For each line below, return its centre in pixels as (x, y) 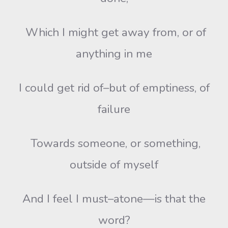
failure (114, 109)
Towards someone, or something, (114, 143)
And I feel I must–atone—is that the (114, 199)
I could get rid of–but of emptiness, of (114, 88)
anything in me (114, 54)
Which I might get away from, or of (114, 32)
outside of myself (114, 165)
